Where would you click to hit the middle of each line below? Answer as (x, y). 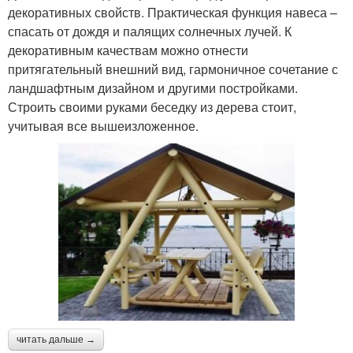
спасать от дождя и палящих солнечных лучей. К (150, 31)
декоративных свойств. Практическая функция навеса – (173, 12)
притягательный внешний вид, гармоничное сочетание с (173, 69)
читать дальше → (56, 339)
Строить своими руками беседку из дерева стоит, (152, 106)
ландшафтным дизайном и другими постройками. (153, 87)
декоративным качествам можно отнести (128, 50)
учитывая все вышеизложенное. (103, 125)
